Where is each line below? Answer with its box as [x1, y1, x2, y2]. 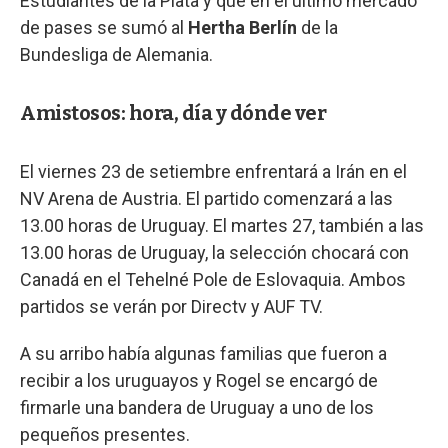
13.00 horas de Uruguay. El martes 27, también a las [20, 214, 424, 236]
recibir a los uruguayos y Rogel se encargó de [20, 369, 378, 391]
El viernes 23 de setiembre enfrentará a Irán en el [20, 160, 407, 182]
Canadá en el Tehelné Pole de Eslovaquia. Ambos [20, 268, 406, 290]
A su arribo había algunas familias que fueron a [20, 342, 387, 364]
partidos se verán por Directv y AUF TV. [20, 295, 323, 317]
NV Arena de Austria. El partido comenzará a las [20, 187, 393, 209]
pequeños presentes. [20, 423, 194, 445]
